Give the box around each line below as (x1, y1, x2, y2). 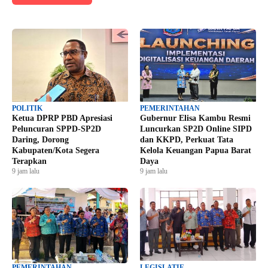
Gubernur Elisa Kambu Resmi (140, 114, 251, 123)
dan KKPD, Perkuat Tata (140, 135, 233, 145)
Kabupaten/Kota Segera (12, 146, 99, 156)
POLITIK (12, 104, 42, 113)
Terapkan (12, 157, 47, 166)
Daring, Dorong (12, 135, 69, 145)
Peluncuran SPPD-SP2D (12, 124, 101, 134)
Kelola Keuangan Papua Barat (140, 146, 251, 156)
